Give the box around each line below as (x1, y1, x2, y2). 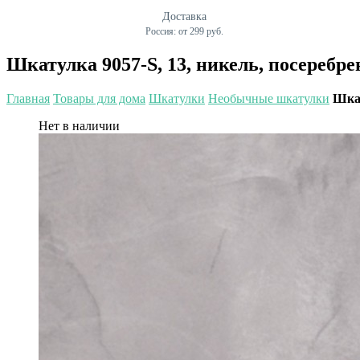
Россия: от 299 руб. (145, 26, 223, 37)
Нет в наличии (39, 118, 120, 133)
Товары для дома (53, 91, 145, 105)
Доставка (162, 10, 207, 22)
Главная (6, 91, 50, 105)
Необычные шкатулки (208, 91, 329, 105)
